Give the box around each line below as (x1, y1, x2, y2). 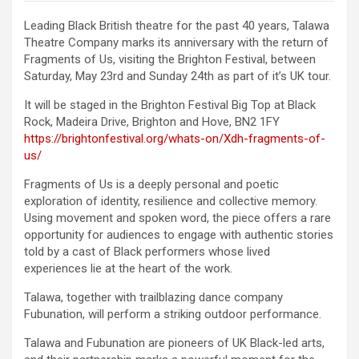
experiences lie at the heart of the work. (24, 261, 232, 276)
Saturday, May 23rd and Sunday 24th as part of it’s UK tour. (24, 69, 331, 84)
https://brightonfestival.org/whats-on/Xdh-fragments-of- (24, 131, 325, 147)
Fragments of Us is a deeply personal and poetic (24, 177, 279, 192)
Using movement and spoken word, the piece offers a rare (24, 211, 331, 226)
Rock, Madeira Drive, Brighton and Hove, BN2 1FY (24, 115, 280, 130)
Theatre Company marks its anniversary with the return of (24, 35, 329, 50)
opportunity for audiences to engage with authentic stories (24, 228, 333, 243)
